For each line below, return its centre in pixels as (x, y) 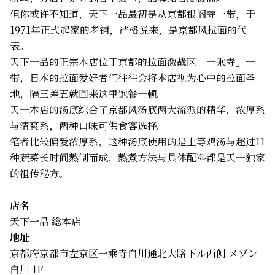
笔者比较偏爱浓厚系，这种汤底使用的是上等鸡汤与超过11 (137, 142)
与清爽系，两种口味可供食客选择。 (88, 126)
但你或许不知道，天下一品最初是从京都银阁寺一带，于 (133, 14)
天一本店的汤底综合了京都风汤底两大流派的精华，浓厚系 (137, 110)
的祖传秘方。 (39, 174)
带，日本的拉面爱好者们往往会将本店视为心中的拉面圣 (133, 78)
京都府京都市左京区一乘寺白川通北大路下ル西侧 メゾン (134, 254)
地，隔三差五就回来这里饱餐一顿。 (88, 94)
